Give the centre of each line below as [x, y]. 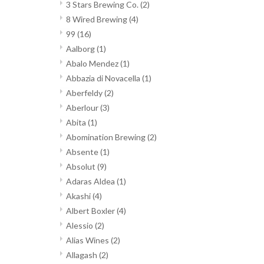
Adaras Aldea [91, 181]
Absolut [82, 167]
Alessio [80, 226]
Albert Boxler [91, 211]
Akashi [79, 196]
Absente [83, 152]
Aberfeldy [85, 93]
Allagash [82, 255]
